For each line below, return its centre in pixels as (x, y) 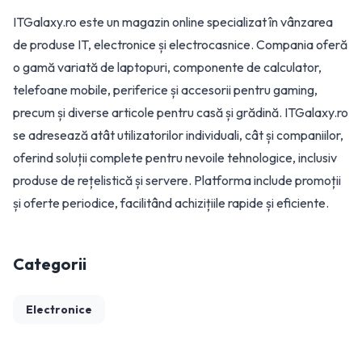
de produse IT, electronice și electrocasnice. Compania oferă (180, 44)
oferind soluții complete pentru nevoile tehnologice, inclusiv (175, 158)
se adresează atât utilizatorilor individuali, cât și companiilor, (178, 135)
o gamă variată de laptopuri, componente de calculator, (167, 67)
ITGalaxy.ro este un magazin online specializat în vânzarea (173, 22)
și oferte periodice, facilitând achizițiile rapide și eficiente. (171, 203)
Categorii (50, 264)
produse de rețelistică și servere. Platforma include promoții (177, 180)
